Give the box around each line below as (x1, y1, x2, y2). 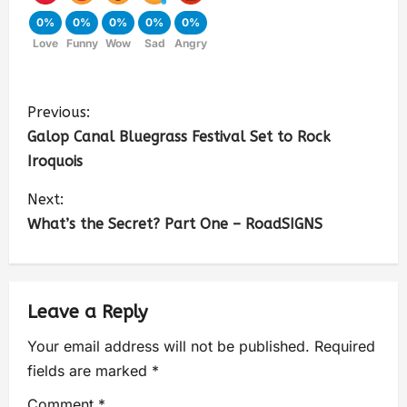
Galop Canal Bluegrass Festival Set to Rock (27, 128, 331, 146)
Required (314, 337, 375, 356)
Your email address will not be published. (27, 337, 310, 356)
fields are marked (27, 362, 152, 381)
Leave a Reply (27, 302, 147, 323)
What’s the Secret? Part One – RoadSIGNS (27, 215, 323, 233)
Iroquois (27, 153, 83, 171)
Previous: (27, 104, 90, 122)
